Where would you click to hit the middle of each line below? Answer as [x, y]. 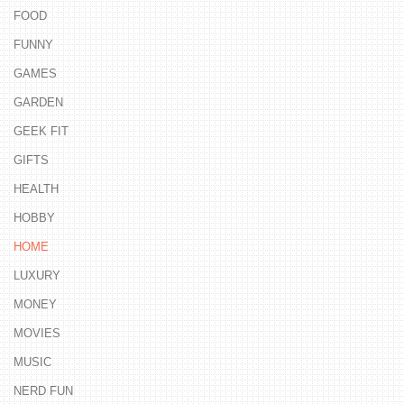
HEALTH [36, 188]
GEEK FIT [41, 131]
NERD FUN [43, 390]
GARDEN [38, 102]
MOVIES [37, 333]
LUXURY [37, 275]
